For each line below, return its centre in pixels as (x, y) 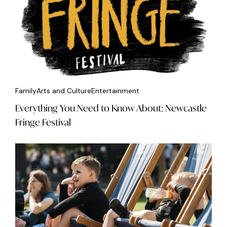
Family (26, 91)
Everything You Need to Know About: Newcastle (111, 108)
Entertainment (115, 91)
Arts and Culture (64, 91)
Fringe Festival (43, 122)
